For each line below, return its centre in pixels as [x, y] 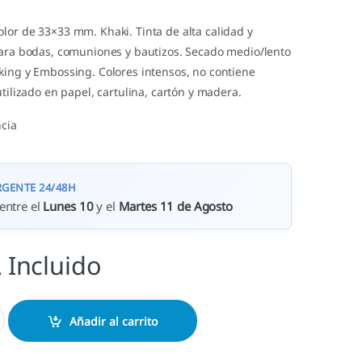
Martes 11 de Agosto [175, 206]
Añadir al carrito [114, 321]
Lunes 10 [68, 206]
